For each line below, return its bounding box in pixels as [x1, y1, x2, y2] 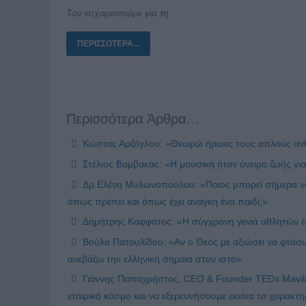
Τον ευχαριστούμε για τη [66, 7, 169, 18]
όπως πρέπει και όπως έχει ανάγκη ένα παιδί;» [68, 195, 268, 207]
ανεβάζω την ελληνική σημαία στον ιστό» [68, 253, 242, 264]
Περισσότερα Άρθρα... [66, 111, 199, 126]
